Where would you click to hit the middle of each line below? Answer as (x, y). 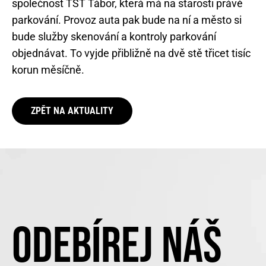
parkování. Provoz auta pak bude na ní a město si (127, 20)
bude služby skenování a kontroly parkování (114, 37)
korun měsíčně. (48, 70)
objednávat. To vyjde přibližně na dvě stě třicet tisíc (131, 53)
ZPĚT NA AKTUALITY (72, 110)
